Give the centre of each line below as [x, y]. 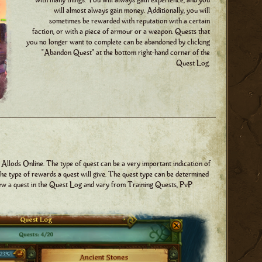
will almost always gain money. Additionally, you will [132, 11]
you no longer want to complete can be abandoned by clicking [118, 42]
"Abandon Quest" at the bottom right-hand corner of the [126, 53]
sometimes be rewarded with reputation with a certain [130, 21]
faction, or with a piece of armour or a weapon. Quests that [121, 32]
